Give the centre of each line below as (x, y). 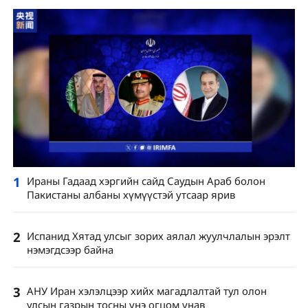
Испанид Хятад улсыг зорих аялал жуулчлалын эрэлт (158, 235)
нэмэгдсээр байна (70, 249)
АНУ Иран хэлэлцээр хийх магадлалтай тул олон (146, 291)
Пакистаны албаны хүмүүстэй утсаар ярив (131, 194)
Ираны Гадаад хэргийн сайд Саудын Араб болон (146, 180)
